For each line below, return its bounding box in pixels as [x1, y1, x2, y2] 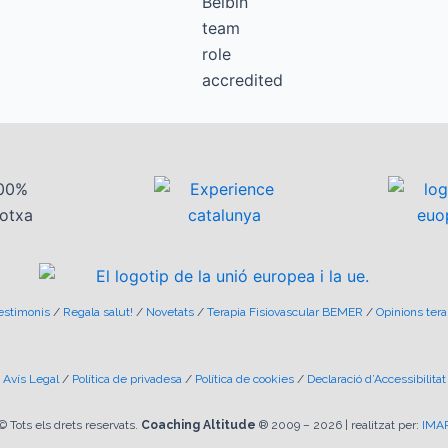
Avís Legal [2, 372, 59, 386]
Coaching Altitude [140, 418, 256, 432]
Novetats [145, 305, 194, 319]
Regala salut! [62, 305, 133, 319]
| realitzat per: [341, 418, 422, 432]
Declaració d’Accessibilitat [306, 372, 446, 386]
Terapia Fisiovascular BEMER [206, 305, 363, 319]
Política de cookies [194, 372, 294, 386]
